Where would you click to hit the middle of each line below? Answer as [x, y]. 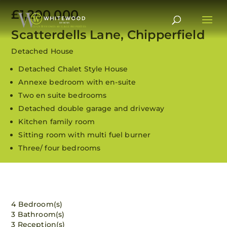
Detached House [43, 51]
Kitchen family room [57, 122]
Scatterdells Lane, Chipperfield [108, 35]
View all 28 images [166, 187]
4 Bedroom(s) [37, 204]
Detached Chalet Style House [73, 69]
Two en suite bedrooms [63, 95]
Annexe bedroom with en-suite [77, 82]
